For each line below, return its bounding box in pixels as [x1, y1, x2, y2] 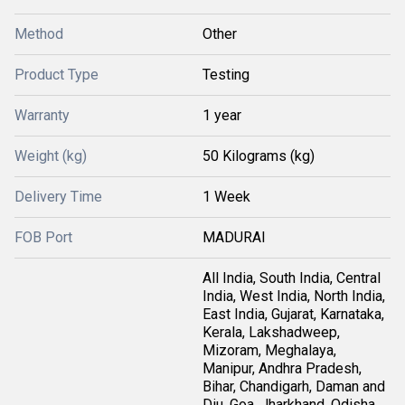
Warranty [14, 107, 70, 124]
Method [14, 25, 63, 42]
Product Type [14, 66, 99, 83]
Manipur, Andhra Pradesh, [202, 360, 362, 377]
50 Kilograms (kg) [202, 147, 315, 165]
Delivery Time [14, 188, 102, 205]
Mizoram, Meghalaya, [202, 342, 336, 359]
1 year [202, 107, 241, 124]
